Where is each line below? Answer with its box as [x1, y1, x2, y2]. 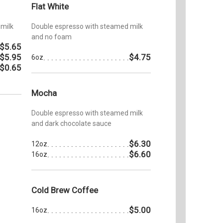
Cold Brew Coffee [31, 185, 98, 195]
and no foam [31, 32, 72, 41]
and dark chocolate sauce [31, 119, 111, 127]
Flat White [31, 1, 69, 11]
